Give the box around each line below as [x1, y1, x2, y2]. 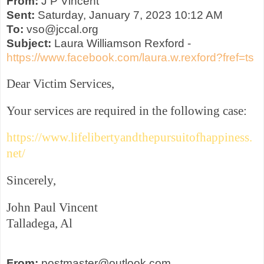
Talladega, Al [6, 216, 72, 230]
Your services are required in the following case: [6, 103, 247, 118]
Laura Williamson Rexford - [51, 37, 191, 50]
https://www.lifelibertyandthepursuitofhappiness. [6, 130, 252, 145]
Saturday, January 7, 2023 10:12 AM [35, 9, 223, 22]
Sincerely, [6, 173, 56, 187]
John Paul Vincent [6, 200, 98, 214]
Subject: [6, 37, 51, 50]
